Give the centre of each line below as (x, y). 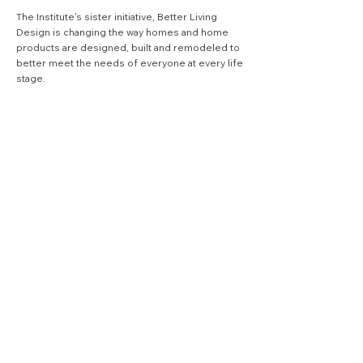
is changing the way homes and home (141, 32)
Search (140, 216)
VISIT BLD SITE (81, 126)
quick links (53, 182)
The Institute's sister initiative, (87, 16)
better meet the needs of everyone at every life (130, 62)
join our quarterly (90, 281)
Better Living (187, 16)
